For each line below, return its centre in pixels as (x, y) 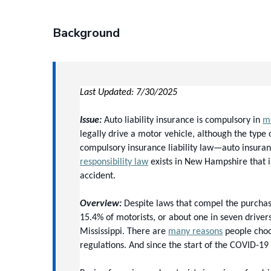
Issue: (91, 120)
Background (87, 33)
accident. (98, 176)
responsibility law (114, 162)
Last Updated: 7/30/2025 (129, 93)
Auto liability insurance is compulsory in (182, 120)
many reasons (196, 232)
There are (147, 232)
